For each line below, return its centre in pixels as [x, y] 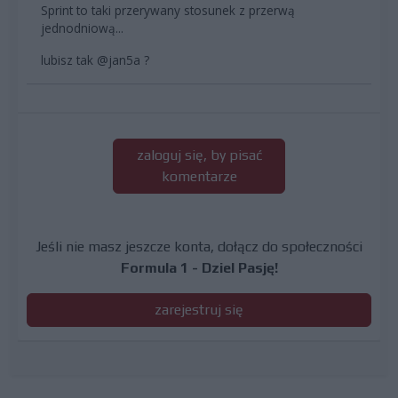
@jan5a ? [123, 60]
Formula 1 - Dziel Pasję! [199, 267]
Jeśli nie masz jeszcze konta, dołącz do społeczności [199, 246]
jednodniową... [82, 28]
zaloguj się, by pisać [199, 155]
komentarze [199, 176]
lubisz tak [69, 60]
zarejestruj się [199, 309]
